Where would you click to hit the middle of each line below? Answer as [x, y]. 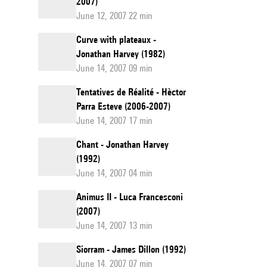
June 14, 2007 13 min [114, 226]
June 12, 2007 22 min [114, 16]
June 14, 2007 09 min [114, 68]
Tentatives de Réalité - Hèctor [131, 92]
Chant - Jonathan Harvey [122, 145]
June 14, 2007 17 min [114, 121]
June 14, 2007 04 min [114, 173]
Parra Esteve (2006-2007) [123, 106]
